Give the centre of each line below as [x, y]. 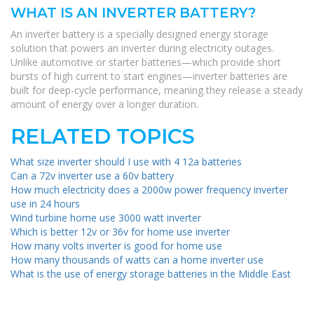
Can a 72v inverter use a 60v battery [92, 176]
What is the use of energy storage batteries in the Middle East [151, 274]
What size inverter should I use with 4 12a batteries [126, 162]
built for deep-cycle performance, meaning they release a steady [157, 90]
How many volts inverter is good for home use [116, 246]
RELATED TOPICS [103, 137]
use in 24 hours [45, 204]
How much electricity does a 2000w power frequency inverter [149, 190]
